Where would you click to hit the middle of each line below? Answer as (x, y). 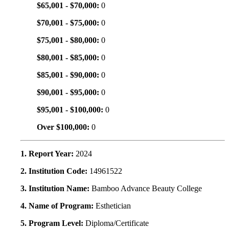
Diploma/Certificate (117, 223)
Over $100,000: (64, 127)
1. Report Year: (48, 154)
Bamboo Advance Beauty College (147, 189)
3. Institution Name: (56, 189)
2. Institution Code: (55, 171)
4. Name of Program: (58, 206)
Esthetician (113, 206)
